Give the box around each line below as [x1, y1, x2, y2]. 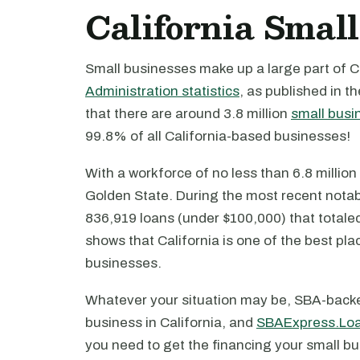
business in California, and [85, 315, 256, 330]
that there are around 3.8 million [85, 106, 291, 121]
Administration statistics [85, 84, 239, 99]
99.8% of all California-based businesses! [85, 129, 350, 144]
